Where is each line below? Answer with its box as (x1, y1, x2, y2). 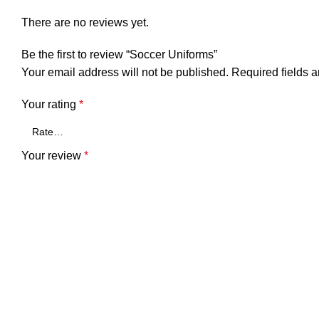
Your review (21, 150, 84, 162)
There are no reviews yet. (21, 16, 149, 28)
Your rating (21, 98, 79, 110)
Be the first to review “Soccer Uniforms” (21, 48, 217, 61)
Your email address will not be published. (21, 66, 229, 78)
